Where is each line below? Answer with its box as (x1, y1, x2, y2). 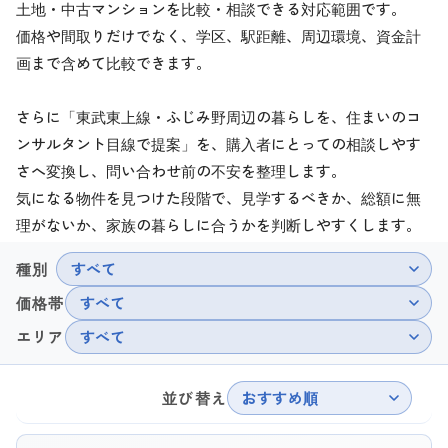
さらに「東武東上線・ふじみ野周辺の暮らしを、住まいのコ (16, 105, 421, 127)
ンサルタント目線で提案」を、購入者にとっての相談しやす (16, 132, 421, 154)
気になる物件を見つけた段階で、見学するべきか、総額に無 (16, 186, 421, 208)
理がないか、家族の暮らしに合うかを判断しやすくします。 (16, 213, 421, 235)
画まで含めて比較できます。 (16, 51, 211, 73)
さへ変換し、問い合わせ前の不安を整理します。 (16, 159, 346, 181)
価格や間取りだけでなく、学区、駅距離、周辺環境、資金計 (16, 24, 421, 46)
